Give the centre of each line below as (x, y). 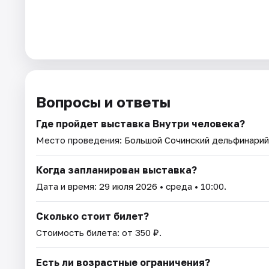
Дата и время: (68, 186)
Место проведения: (80, 140)
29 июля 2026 (128, 186)
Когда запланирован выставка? (116, 170)
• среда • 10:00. (192, 186)
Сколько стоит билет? (92, 216)
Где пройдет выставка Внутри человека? (141, 123)
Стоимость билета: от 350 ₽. (99, 232)
